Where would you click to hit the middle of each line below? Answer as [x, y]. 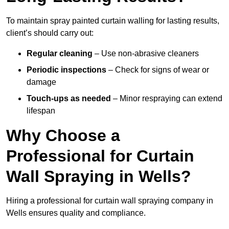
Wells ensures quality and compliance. [76, 213]
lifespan [41, 111]
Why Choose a [63, 136]
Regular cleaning [60, 54]
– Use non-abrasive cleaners [146, 54]
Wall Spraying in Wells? [99, 177]
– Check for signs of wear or [158, 70]
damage [41, 82]
